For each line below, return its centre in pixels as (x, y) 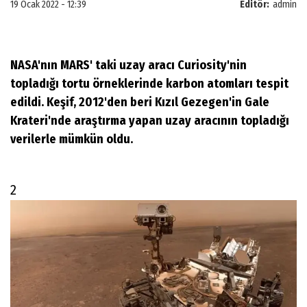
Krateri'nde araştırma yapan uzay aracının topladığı (150, 121)
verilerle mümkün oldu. (72, 139)
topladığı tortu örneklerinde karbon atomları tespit (149, 84)
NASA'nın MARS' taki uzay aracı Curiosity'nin (128, 65)
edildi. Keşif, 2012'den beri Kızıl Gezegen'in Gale (140, 102)
